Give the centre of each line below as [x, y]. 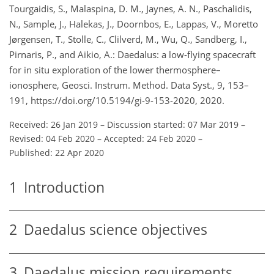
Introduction [61, 187]
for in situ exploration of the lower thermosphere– [115, 69]
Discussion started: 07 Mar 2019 [173, 124]
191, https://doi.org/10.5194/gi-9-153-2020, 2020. [117, 100]
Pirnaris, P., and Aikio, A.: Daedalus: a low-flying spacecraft [132, 54]
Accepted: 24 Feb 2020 [150, 138]
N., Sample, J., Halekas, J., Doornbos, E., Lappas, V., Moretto [134, 24]
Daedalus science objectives [112, 230]
